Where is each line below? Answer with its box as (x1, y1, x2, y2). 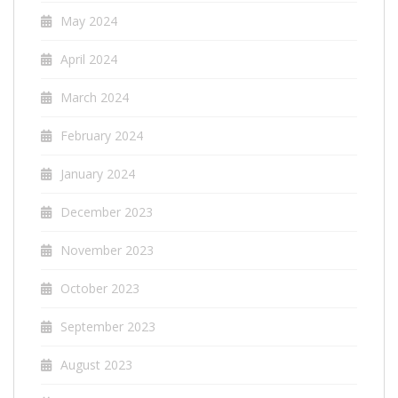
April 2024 (60, 50, 117, 68)
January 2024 (60, 164, 135, 182)
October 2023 (60, 279, 139, 297)
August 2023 (60, 355, 132, 373)
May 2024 (60, 12, 117, 29)
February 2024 (60, 126, 143, 144)
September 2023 (60, 317, 155, 335)
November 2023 (60, 241, 154, 259)
